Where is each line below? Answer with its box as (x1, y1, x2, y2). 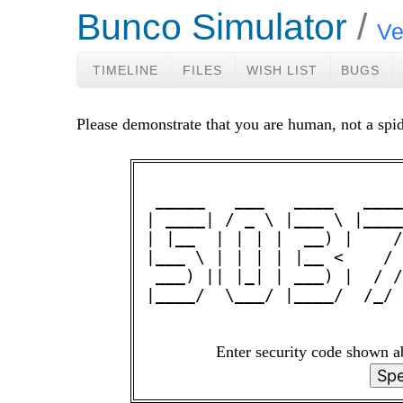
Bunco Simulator (76, 6, 348, 48)
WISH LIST (246, 63, 318, 77)
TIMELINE (93, 63, 159, 77)
